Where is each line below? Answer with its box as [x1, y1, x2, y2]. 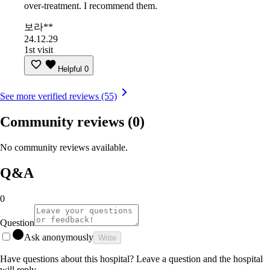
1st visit [24, 45, 53, 55]
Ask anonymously [24, 231, 93, 242]
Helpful [58, 64, 82, 74]
